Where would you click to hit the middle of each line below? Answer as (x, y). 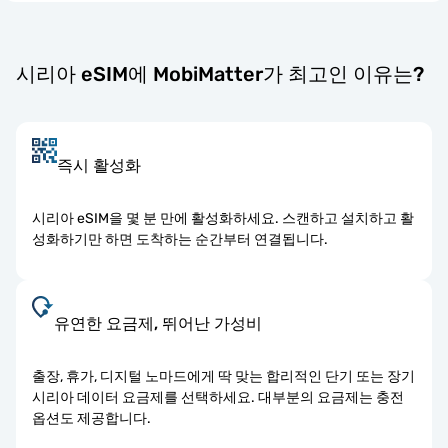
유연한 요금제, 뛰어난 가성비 (158, 323)
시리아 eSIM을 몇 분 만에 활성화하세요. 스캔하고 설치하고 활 (223, 218)
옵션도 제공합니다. (91, 418)
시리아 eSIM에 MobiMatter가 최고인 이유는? (220, 73)
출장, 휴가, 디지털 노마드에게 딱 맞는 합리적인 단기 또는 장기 (223, 376)
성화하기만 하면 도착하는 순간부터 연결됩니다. (180, 239)
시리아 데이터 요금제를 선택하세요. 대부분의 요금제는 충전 (218, 397)
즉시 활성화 (99, 165)
